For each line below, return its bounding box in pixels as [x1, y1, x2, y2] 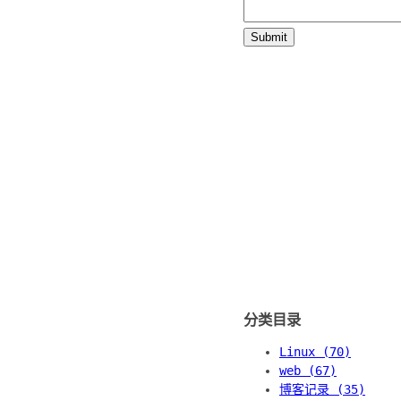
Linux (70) [279, 345, 351, 360]
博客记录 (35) [279, 382, 365, 397]
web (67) [279, 363, 337, 379]
